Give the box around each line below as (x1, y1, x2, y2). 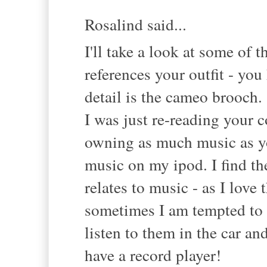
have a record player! (85, 243, 221, 266)
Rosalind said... (85, 13, 187, 36)
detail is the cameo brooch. (85, 85, 262, 107)
